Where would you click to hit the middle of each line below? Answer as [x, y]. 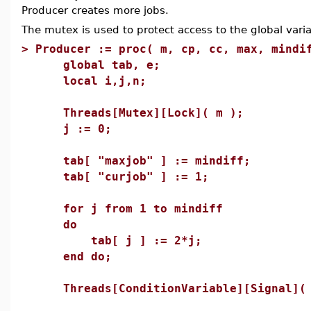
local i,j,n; [91, 81]
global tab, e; [98, 65]
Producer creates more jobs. [95, 10]
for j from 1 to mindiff [129, 209]
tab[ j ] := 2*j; [119, 241]
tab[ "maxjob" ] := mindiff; [143, 161]
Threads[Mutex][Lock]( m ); [140, 113]
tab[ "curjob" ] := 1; [122, 177]
